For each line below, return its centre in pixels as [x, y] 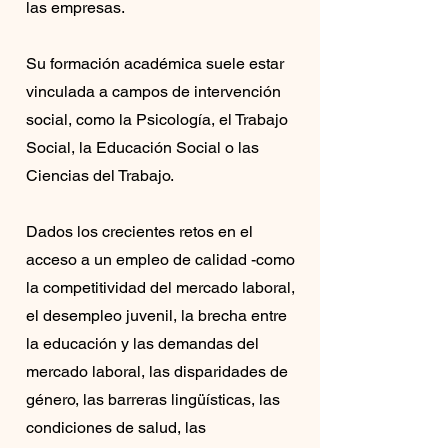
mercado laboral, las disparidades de [157, 371]
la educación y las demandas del [142, 343]
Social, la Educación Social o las [142, 147]
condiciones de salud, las [116, 427]
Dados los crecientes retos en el [139, 231]
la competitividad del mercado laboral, [160, 287]
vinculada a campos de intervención [153, 91]
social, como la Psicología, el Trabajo [157, 119]
